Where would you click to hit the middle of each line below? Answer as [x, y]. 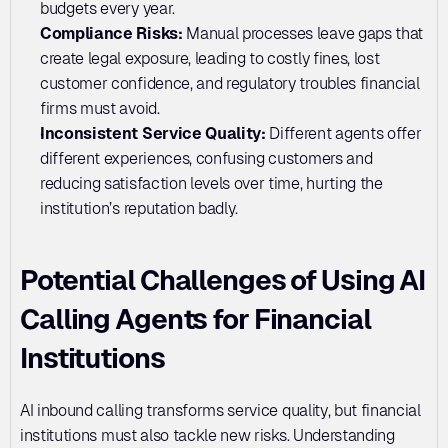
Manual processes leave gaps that [305, 33]
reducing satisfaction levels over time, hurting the [211, 183]
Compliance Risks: [113, 33]
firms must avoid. [100, 108]
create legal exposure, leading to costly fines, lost [210, 58]
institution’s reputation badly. [139, 208]
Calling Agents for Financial [195, 319]
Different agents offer [343, 133]
